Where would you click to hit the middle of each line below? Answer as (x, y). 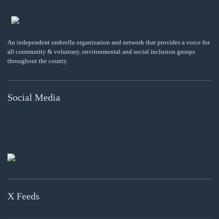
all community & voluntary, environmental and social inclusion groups (101, 51)
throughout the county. (38, 61)
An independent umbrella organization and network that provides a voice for (109, 42)
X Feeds (23, 196)
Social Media (34, 97)
